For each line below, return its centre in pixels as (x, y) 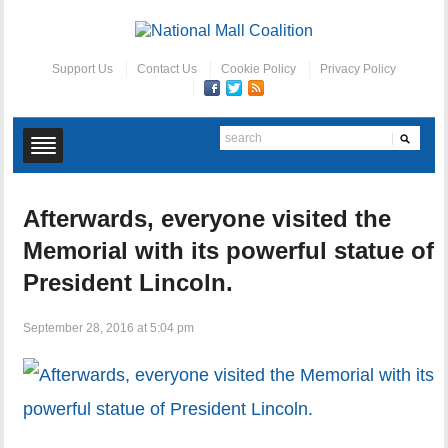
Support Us (82, 69)
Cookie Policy (258, 69)
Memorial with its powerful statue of (229, 251)
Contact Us (166, 69)
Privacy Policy (357, 69)
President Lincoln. (128, 283)
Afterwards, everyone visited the (207, 219)
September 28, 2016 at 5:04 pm (109, 328)
